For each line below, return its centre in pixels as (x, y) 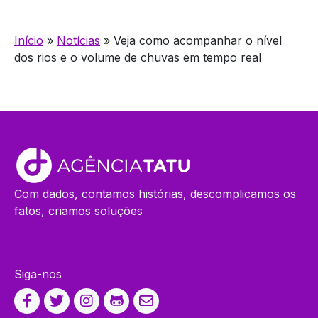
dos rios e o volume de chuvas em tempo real (138, 57)
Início (29, 40)
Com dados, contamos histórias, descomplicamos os (155, 193)
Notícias (78, 40)
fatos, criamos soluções (78, 210)
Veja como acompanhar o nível (198, 40)
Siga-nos (38, 274)
